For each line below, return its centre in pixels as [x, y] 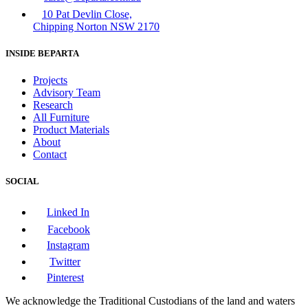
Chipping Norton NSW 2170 [96, 26]
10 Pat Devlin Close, [87, 14]
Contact [50, 154]
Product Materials [71, 130]
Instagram [68, 245]
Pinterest [65, 278]
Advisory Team [67, 92]
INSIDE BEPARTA [42, 53]
